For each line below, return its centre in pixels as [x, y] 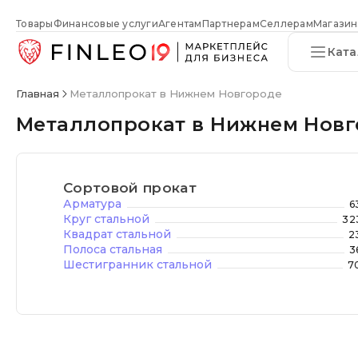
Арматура [93, 204]
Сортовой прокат [130, 188]
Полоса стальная [113, 249]
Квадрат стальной [117, 234]
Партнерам [231, 24]
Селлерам [286, 24]
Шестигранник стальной [138, 265]
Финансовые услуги [105, 24]
